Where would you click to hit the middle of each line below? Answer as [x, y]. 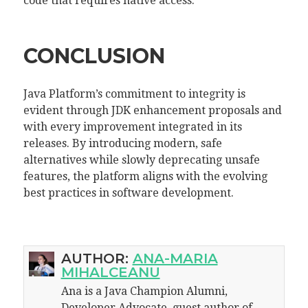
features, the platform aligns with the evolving [145, 176]
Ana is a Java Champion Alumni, [144, 291]
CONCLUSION [94, 56]
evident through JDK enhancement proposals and [152, 110]
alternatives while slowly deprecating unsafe [141, 160]
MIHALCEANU [110, 272]
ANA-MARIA [175, 258]
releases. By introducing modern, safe [122, 143]
